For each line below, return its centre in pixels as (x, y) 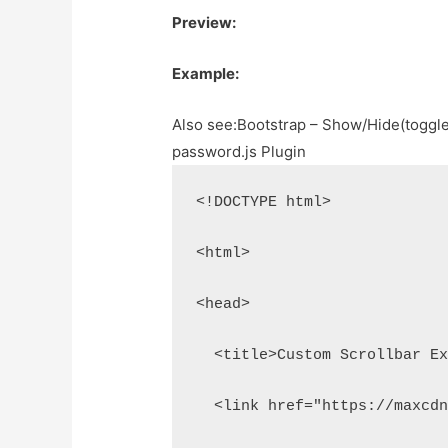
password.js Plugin (239, 152)
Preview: (204, 23)
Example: (206, 74)
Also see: (205, 125)
